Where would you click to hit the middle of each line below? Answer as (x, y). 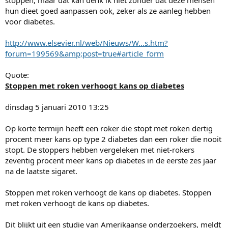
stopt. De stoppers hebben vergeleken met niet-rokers (100, 150)
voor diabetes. (30, 22)
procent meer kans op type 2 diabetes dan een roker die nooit (113, 139)
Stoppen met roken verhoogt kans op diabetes (95, 86)
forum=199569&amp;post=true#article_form (84, 54)
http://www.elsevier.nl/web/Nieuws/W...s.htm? (87, 43)
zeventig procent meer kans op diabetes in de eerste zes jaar (111, 161)
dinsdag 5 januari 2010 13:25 (57, 107)
